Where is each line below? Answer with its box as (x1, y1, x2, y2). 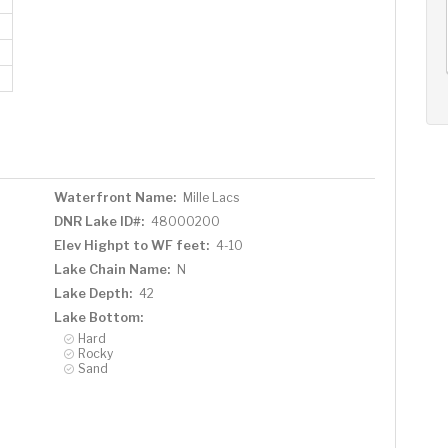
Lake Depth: (53, 284, 132, 301)
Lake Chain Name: (53, 260, 170, 277)
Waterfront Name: (53, 188, 176, 205)
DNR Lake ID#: (53, 212, 144, 229)
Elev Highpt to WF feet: (53, 236, 209, 253)
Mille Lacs (182, 189, 239, 205)
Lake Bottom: (53, 308, 143, 325)
